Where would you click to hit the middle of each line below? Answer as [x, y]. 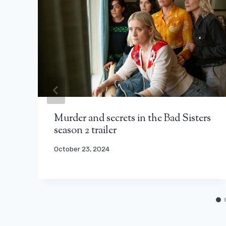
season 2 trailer [85, 131]
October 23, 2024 [82, 149]
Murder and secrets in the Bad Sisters [132, 119]
